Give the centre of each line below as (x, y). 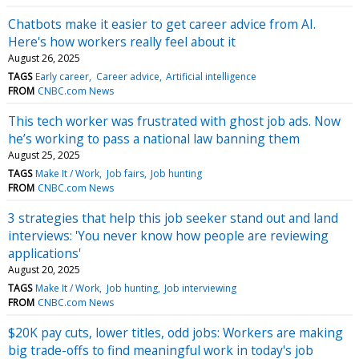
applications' (44, 253)
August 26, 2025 (44, 58)
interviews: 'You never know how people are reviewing (168, 235)
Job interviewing (200, 288)
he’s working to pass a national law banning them (154, 138)
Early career (63, 76)
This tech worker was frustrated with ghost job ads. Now (174, 121)
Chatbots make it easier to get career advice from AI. (162, 24)
